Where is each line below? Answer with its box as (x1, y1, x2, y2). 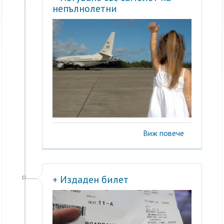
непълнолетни (52, 1, 117, 15)
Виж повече (142, 128, 184, 138)
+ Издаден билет (52, 173, 129, 186)
